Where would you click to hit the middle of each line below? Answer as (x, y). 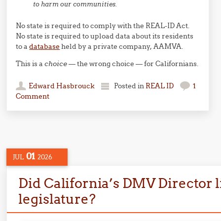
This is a (30, 64)
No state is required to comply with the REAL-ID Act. (103, 26)
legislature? (57, 199)
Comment (33, 96)
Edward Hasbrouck (62, 86)
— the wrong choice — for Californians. (133, 64)
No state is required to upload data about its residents (105, 36)
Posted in (130, 86)
